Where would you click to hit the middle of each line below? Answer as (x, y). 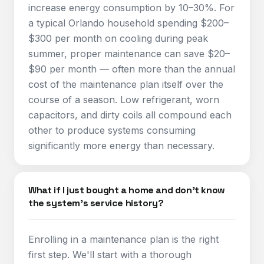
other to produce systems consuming (112, 130)
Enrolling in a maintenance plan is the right (123, 239)
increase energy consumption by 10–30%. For (131, 8)
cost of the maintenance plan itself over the (126, 84)
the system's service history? (96, 203)
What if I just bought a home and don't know (127, 190)
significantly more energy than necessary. (121, 146)
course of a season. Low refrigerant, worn (124, 100)
